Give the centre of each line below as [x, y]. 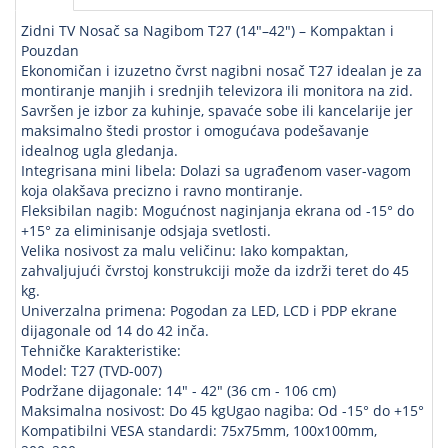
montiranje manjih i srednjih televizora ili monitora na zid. [217, 90]
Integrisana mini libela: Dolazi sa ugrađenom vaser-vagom [216, 170]
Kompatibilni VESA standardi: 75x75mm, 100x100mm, [199, 430]
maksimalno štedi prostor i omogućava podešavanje [195, 130]
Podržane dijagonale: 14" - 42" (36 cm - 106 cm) [178, 390]
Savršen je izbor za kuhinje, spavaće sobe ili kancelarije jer [217, 110]
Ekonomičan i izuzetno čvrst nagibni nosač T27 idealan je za [221, 70]
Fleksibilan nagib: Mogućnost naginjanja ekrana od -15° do [217, 210]
